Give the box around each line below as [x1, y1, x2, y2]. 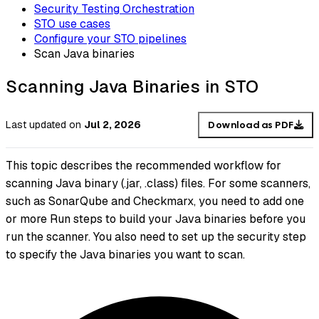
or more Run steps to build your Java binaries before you [6, 211, 305, 227]
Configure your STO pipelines [34, 31, 187, 46]
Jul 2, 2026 [84, 118, 141, 132]
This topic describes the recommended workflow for [6, 158, 281, 174]
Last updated [6, 118, 66, 132]
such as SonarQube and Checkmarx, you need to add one [6, 194, 304, 209]
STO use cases [34, 16, 110, 31]
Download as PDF [208, 118, 294, 131]
